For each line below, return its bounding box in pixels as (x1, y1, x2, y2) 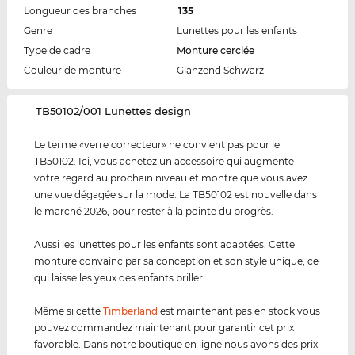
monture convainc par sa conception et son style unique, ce (34, 254, 319, 267)
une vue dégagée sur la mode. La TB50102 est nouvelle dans (34, 188, 318, 200)
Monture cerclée (176, 44, 254, 56)
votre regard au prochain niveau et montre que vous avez (34, 171, 308, 184)
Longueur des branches (23, 4, 136, 17)
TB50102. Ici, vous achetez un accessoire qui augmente (34, 155, 295, 167)
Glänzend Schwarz (176, 63, 264, 76)
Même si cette (34, 304, 104, 317)
